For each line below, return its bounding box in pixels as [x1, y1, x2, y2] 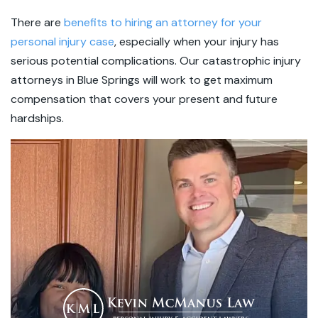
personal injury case [11, 34, 114, 49]
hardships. [11, 111, 67, 126]
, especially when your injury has [114, 34, 279, 49]
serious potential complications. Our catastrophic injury [11, 53, 301, 68]
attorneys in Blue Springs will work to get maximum [11, 72, 273, 87]
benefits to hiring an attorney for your [64, 15, 262, 30]
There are [11, 15, 64, 30]
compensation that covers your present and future [11, 92, 278, 106]
